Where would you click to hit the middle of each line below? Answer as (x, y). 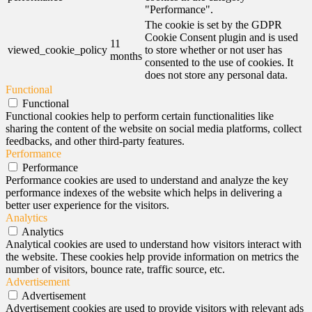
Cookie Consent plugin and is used (221, 37)
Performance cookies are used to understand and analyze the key (147, 180)
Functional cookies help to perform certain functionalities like (140, 116)
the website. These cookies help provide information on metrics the (152, 257)
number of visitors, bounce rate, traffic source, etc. (115, 269)
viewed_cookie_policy (57, 50)
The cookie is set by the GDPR (213, 25)
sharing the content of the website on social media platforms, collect (154, 128)
